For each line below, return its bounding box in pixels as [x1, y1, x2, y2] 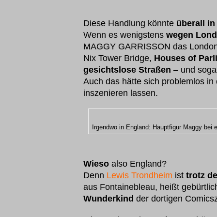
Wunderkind [83, 194, 134, 203]
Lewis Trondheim [107, 170, 172, 180]
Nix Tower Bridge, [83, 53, 154, 63]
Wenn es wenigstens [83, 30, 166, 40]
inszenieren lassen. [83, 88, 158, 98]
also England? [109, 159, 167, 169]
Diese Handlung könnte [83, 18, 176, 28]
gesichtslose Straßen [83, 65, 171, 75]
